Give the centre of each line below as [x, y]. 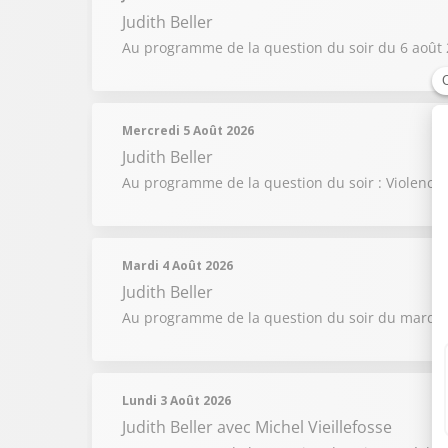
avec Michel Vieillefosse [304, 427]
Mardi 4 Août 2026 [177, 265]
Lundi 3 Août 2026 [176, 400]
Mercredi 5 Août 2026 [188, 130]
